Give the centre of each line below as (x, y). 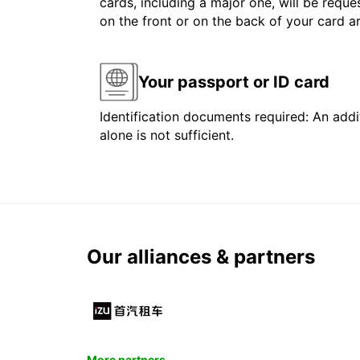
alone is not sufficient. (167, 135)
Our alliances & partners (201, 257)
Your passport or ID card (234, 82)
